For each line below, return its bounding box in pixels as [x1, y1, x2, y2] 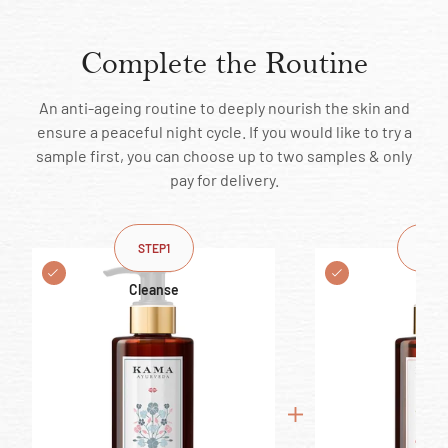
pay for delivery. [169, 170, 279, 190]
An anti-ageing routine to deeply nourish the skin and [38, 98, 410, 118]
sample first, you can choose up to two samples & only [36, 146, 412, 166]
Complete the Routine [80, 46, 368, 83]
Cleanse [128, 281, 179, 299]
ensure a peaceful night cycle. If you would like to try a [36, 122, 412, 142]
